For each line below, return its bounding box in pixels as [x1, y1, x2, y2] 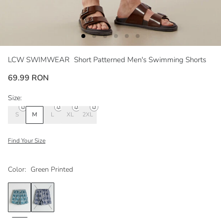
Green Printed [31, 164, 73, 174]
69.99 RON [8, 72, 49, 83]
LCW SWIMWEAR [8, 54, 72, 65]
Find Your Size [8, 136, 45, 145]
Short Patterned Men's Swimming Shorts [74, 54, 206, 65]
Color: [8, 164, 26, 174]
